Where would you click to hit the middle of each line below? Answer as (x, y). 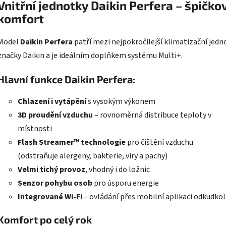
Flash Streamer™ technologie (72, 142)
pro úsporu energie (126, 183)
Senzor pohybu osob (55, 183)
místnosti (35, 128)
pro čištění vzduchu (159, 142)
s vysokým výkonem (121, 101)
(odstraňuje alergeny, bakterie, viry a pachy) (93, 156)
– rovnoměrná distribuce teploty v (152, 115)
